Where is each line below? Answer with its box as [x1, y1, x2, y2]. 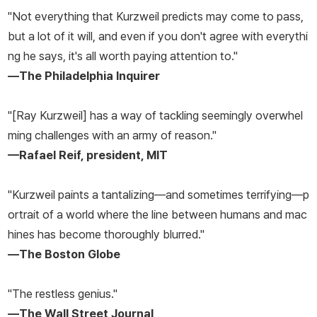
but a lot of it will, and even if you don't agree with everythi [8, 29, 308, 44]
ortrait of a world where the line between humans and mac [8, 207, 307, 222]
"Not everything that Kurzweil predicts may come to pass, [8, 9, 304, 24]
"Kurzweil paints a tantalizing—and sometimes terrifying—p [8, 188, 309, 202]
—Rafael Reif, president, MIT [8, 148, 168, 163]
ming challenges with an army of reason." [8, 128, 217, 143]
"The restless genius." [8, 287, 117, 301]
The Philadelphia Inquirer [19, 69, 160, 83]
